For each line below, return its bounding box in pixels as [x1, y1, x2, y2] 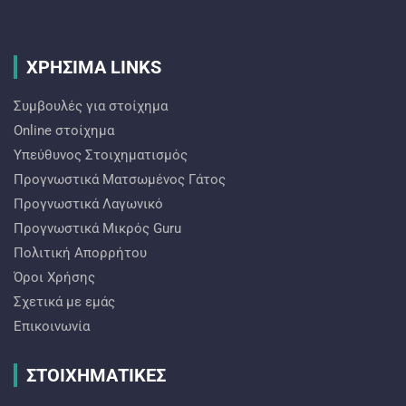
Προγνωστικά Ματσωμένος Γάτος [14, 171, 226, 188]
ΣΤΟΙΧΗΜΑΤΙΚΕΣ [26, 364, 166, 387]
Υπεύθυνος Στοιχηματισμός [14, 147, 188, 164]
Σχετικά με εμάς [14, 294, 115, 311]
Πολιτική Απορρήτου [14, 245, 147, 262]
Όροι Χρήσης [14, 269, 95, 286]
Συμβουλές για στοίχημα [14, 98, 168, 115]
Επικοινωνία [14, 318, 90, 335]
